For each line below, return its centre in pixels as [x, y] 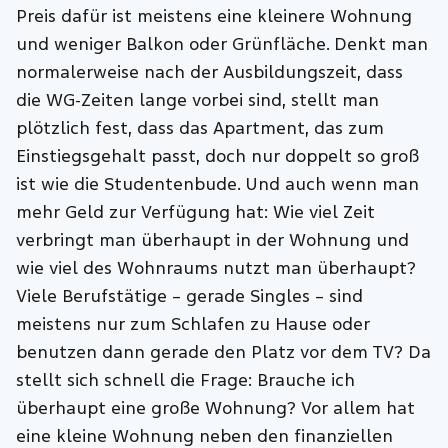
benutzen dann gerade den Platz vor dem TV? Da [224, 353]
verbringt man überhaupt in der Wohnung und [213, 241]
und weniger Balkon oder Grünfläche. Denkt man [222, 45]
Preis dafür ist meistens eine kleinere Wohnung [214, 17]
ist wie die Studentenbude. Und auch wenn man [218, 185]
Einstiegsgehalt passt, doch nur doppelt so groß [218, 157]
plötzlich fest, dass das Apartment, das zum [200, 129]
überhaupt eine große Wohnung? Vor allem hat [216, 409]
